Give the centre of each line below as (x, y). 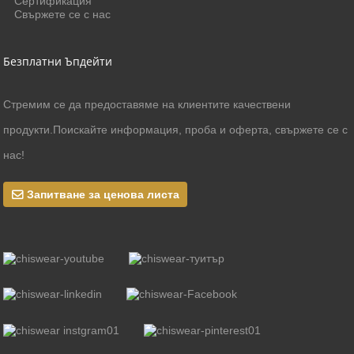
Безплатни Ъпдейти (58, 62)
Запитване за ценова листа (103, 194)
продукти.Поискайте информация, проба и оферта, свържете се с (176, 130)
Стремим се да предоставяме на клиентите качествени (147, 105)
